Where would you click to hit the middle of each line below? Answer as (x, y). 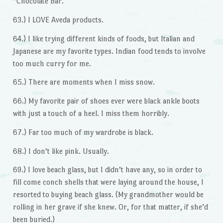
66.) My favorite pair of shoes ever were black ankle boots (106, 101)
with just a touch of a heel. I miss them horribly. (91, 113)
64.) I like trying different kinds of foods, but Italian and (104, 38)
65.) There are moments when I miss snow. (84, 82)
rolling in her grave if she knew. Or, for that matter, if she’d (110, 207)
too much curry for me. (52, 63)
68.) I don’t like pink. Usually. (61, 151)
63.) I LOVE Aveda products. (58, 19)
